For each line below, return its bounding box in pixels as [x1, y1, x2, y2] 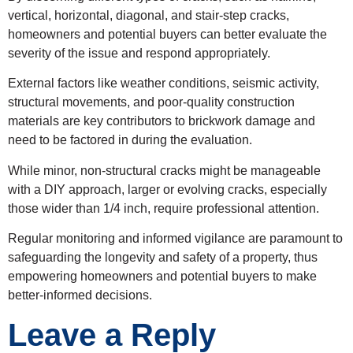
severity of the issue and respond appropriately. [8, 46, 273, 60]
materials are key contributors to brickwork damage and [8, 114, 315, 128]
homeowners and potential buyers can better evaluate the [8, 27, 327, 41]
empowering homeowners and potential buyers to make [8, 269, 317, 284]
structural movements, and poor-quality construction [8, 95, 295, 110]
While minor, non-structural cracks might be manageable [8, 163, 321, 177]
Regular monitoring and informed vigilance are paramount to [8, 232, 343, 246]
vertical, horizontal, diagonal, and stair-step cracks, [8, 8, 289, 22]
